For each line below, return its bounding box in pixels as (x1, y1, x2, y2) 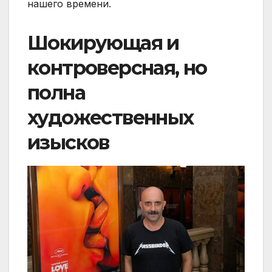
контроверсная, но (27, 56, 207, 80)
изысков (27, 131, 109, 155)
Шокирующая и (27, 31, 179, 55)
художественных (27, 106, 194, 130)
